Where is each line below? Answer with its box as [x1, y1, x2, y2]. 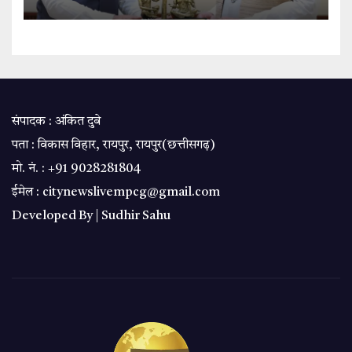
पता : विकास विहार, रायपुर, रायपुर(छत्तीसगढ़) [12, 139, 215, 152]
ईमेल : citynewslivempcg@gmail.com [12, 186, 220, 200]
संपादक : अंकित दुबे [12, 115, 101, 129]
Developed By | [12, 210, 101, 223]
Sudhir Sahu [101, 210, 170, 223]
